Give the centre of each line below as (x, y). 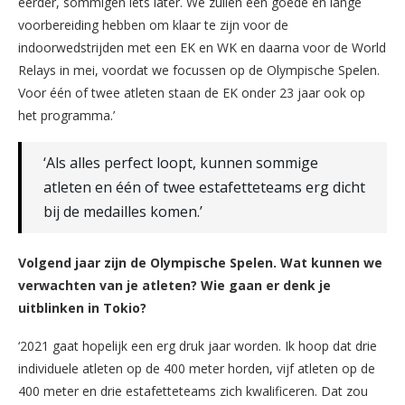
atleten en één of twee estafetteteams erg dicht (204, 187)
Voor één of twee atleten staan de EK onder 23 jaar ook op (192, 92)
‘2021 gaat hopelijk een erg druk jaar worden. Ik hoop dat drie (198, 345)
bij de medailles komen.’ (123, 211)
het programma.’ (66, 115)
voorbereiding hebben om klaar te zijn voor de (153, 24)
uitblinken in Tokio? (82, 307)
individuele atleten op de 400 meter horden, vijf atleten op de (197, 368)
